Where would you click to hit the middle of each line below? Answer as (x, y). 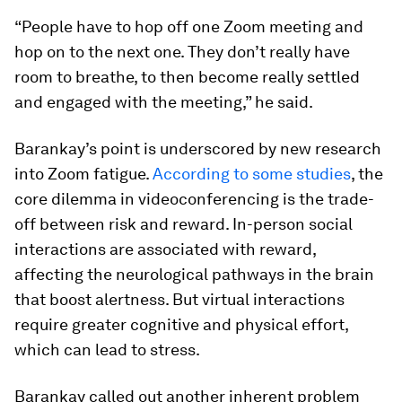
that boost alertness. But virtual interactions (179, 299)
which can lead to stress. (107, 350)
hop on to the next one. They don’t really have (182, 52)
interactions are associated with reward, (165, 249)
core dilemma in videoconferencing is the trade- (194, 199)
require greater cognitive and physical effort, (181, 324)
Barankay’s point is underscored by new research (198, 149)
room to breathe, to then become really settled (187, 77)
